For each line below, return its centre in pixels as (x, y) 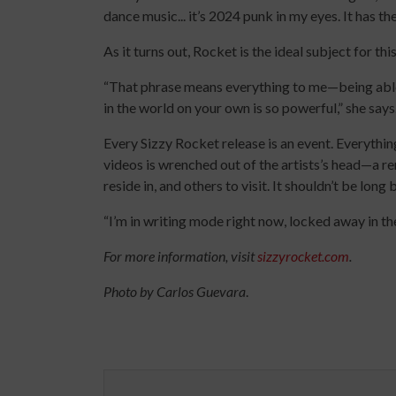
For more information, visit (180, 255)
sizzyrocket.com (303, 255)
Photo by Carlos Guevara (175, 291)
